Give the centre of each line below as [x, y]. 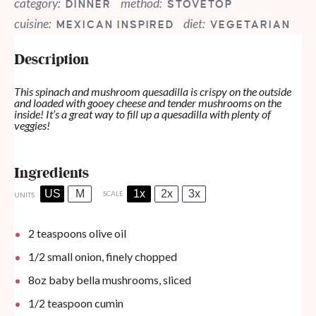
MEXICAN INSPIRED [116, 24]
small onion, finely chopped [111, 257]
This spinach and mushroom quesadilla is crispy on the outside [153, 92]
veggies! [32, 126]
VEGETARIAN [250, 24]
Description [51, 61]
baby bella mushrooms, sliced [119, 280]
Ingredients [51, 174]
